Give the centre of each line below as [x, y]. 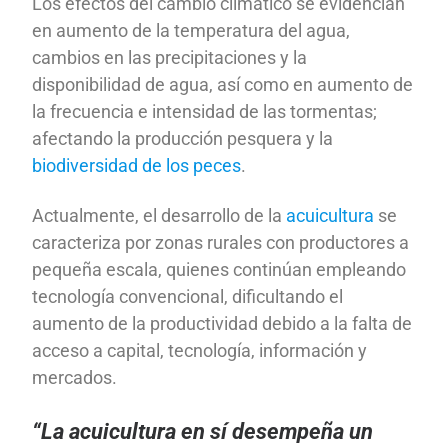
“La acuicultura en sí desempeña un [203, 431]
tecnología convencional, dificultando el [188, 296]
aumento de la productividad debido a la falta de [222, 323]
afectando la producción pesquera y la [183, 139]
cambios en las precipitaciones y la [170, 58]
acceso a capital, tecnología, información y [200, 350]
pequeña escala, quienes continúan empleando [219, 269]
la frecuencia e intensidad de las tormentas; [205, 112]
